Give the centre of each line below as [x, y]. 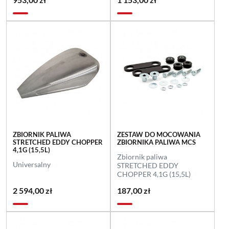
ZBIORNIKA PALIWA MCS [156, 142]
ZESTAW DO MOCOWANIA [158, 134]
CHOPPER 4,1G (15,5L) [154, 174]
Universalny [32, 164]
